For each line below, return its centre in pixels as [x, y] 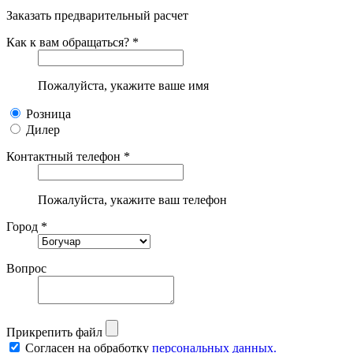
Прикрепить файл [54, 332]
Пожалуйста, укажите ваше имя [123, 85]
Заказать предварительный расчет [97, 15]
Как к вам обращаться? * [72, 42]
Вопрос [26, 268]
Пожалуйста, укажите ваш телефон [132, 199]
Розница [48, 113]
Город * [27, 226]
